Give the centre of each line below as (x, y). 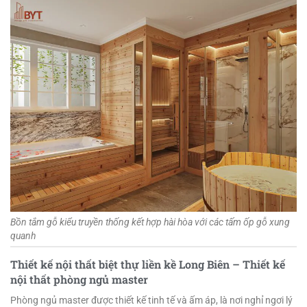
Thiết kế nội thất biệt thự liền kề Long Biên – (126, 265)
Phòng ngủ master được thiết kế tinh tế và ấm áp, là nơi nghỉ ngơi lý (151, 300)
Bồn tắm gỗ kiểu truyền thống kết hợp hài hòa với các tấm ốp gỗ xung (150, 222)
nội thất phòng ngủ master (79, 280)
